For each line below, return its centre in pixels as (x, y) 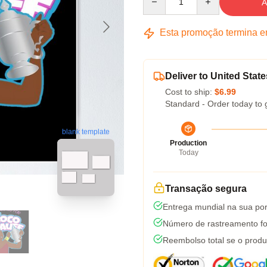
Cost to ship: (190, 92)
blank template (86, 132)
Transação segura (206, 189)
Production (188, 143)
